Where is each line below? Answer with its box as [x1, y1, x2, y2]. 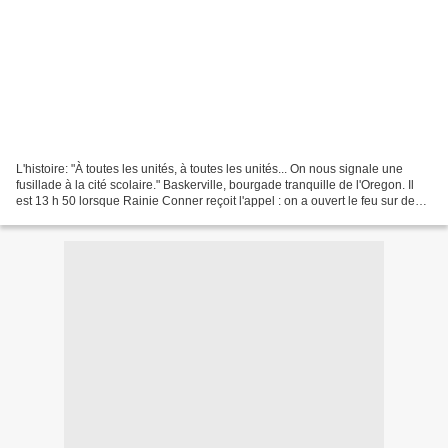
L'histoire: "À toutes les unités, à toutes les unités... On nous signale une [16, 161, 403, 176]
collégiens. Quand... [16, 209, 124, 224]
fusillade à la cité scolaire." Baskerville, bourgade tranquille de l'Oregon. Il [16, 177, 414, 192]
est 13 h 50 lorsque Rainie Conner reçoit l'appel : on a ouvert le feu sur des [16, 193, 421, 208]
